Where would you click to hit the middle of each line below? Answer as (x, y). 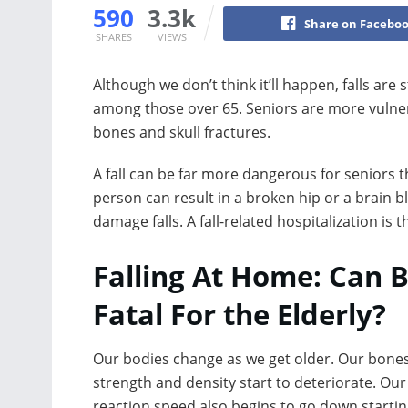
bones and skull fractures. (182, 132)
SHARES (113, 36)
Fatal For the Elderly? (240, 314)
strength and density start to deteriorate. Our (250, 383)
